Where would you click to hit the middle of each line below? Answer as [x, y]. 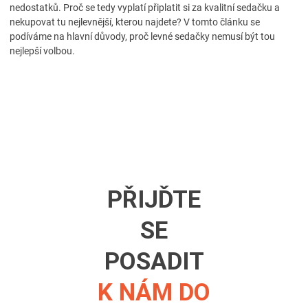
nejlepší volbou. [42, 51]
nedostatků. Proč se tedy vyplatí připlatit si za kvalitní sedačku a [145, 7]
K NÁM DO [154, 292]
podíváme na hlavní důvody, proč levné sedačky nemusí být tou [142, 36]
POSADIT [154, 261]
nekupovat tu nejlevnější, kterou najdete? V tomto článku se [135, 22]
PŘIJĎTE [154, 199]
